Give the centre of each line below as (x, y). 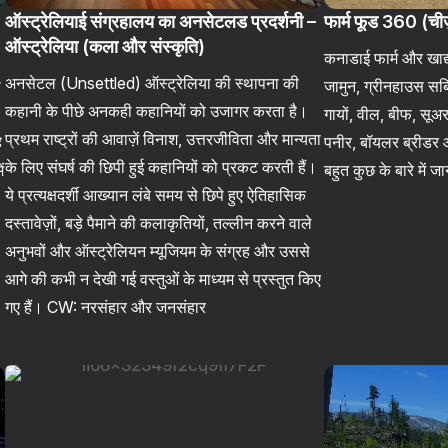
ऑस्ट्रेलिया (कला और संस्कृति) (105, 46)
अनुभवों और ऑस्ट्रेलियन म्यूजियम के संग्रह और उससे (158, 250)
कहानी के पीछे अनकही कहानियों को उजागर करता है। (157, 110)
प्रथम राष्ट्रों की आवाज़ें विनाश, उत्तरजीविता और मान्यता (163, 138)
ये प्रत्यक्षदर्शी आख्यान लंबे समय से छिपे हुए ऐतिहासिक (156, 194)
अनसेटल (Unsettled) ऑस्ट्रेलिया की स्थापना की (152, 82)
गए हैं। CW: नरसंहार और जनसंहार (106, 306)
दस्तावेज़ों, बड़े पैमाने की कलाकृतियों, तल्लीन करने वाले (159, 222)
